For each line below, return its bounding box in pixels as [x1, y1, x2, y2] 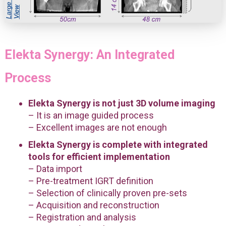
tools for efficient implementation [28, 151, 170, 162]
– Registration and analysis [28, 211, 136, 222]
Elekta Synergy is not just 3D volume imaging [28, 97, 215, 108]
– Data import [28, 163, 82, 174]
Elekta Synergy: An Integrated [4, 47, 175, 62]
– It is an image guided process [28, 109, 154, 121]
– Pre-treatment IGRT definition [28, 175, 153, 186]
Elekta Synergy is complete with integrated [28, 139, 215, 150]
